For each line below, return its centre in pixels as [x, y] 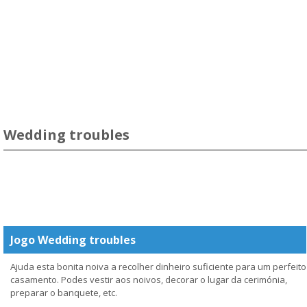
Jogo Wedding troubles [73, 240]
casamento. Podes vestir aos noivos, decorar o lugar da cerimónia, [149, 280]
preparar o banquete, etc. [64, 293]
